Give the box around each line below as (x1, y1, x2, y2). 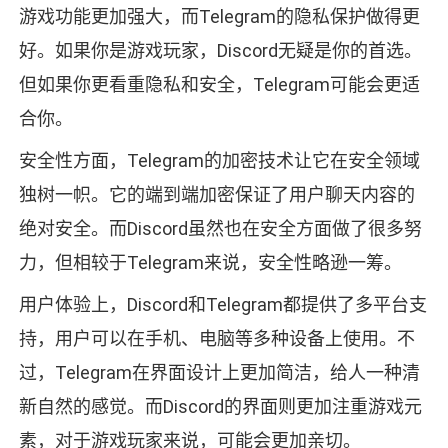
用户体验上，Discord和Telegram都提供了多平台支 (18, 294, 427, 316)
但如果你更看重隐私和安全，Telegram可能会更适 (18, 74, 420, 96)
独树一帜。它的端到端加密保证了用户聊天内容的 (18, 184, 415, 206)
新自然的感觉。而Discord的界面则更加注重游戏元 (18, 396, 422, 418)
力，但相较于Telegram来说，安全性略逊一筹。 (18, 252, 402, 274)
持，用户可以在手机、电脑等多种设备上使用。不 (18, 328, 415, 350)
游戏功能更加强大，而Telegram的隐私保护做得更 (18, 6, 420, 28)
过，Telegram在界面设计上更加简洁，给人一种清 (18, 362, 420, 384)
